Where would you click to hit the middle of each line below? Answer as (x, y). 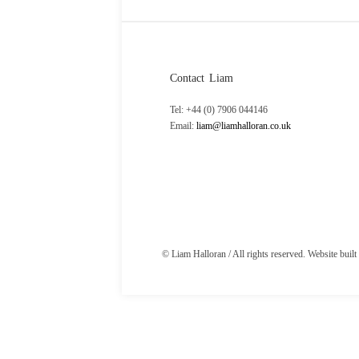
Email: (183, 126)
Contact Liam (202, 79)
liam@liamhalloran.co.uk (244, 126)
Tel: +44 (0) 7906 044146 (219, 110)
